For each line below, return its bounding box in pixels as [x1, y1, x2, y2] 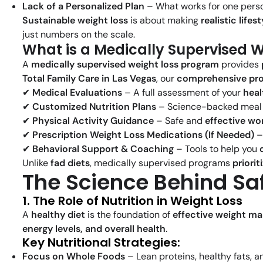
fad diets [50, 157, 90, 170]
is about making [128, 14, 201, 27]
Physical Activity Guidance [32, 114, 154, 127]
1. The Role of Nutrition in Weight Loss [22, 193, 242, 210]
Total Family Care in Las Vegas [22, 72, 156, 85]
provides [219, 58, 261, 71]
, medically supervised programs [90, 157, 232, 170]
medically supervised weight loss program [31, 58, 219, 71]
